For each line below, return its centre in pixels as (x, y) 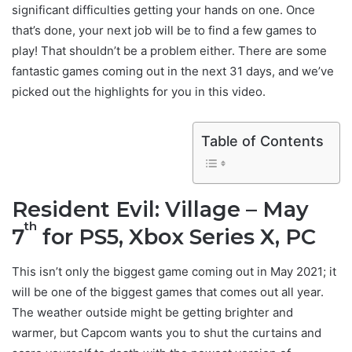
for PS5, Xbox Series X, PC (176, 237)
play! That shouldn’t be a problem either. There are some (169, 51)
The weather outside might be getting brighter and (152, 312)
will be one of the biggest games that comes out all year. (168, 291)
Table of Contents (262, 141)
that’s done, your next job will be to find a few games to (164, 31)
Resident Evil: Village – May (160, 210)
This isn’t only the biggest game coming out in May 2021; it (174, 271)
